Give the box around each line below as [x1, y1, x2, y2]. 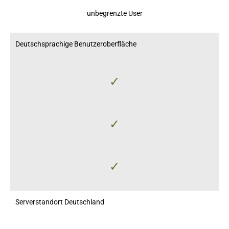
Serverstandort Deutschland [15, 197, 104, 206]
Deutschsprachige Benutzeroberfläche [15, 39, 136, 48]
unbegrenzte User [86, 9, 143, 17]
